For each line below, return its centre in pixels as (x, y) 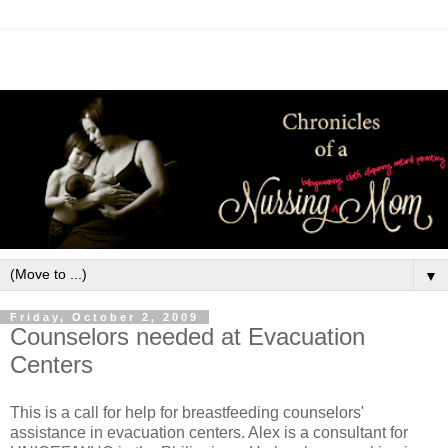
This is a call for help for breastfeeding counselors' (187, 412)
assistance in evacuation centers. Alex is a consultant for (209, 432)
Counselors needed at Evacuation (187, 337)
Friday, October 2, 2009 (104, 317)
